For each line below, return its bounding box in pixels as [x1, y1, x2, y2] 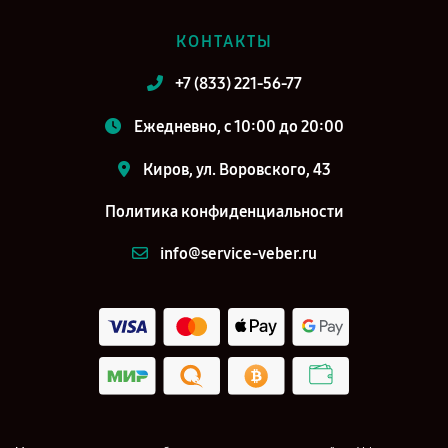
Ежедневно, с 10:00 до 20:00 [133, 117, 344, 136]
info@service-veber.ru [159, 244, 317, 263]
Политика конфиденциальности [104, 202, 344, 221]
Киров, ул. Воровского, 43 [142, 160, 331, 179]
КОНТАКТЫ [175, 32, 273, 51]
